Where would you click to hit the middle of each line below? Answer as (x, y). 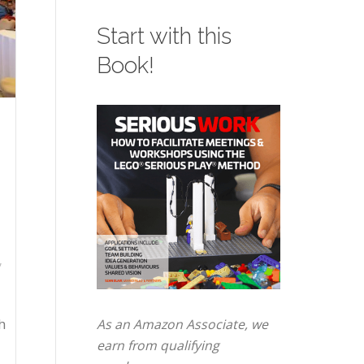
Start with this (164, 36)
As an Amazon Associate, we (182, 325)
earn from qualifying (158, 346)
